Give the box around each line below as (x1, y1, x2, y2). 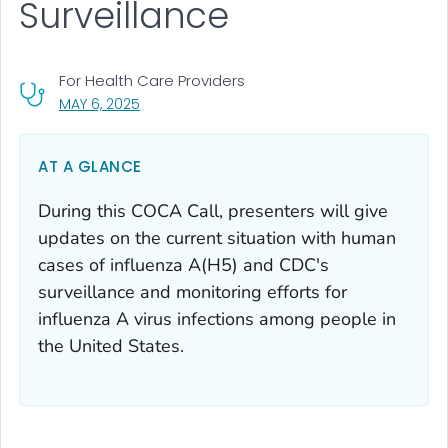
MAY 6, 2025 (59, 93, 140, 114)
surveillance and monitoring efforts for (38, 279, 347, 304)
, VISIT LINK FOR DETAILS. (139, 92, 293, 113)
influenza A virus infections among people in (38, 306, 396, 331)
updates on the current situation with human (38, 225, 396, 250)
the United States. (38, 333, 184, 358)
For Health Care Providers (59, 69, 245, 91)
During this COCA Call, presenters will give (38, 198, 388, 223)
